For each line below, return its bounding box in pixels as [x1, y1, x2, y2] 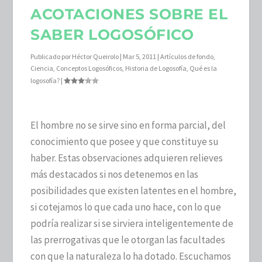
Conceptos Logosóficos [56, 63, 123, 73]
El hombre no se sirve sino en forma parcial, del [30, 118, 226, 132]
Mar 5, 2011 [123, 51, 157, 61]
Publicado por [30, 51, 73, 61]
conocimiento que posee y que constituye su [30, 135, 219, 148]
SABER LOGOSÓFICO [30, 25, 194, 43]
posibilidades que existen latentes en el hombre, [30, 184, 237, 197]
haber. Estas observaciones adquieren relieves [30, 151, 223, 164]
